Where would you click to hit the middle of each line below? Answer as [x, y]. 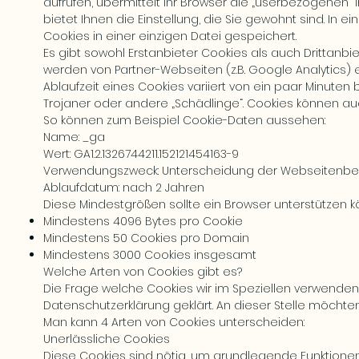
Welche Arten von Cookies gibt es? [143, 272]
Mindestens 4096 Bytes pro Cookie [143, 221]
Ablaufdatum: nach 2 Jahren [124, 188]
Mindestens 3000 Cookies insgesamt [150, 255]
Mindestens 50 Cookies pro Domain [146, 238]
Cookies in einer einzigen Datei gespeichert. [170, 36]
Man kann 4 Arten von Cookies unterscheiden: [174, 322]
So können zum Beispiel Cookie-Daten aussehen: [184, 120]
